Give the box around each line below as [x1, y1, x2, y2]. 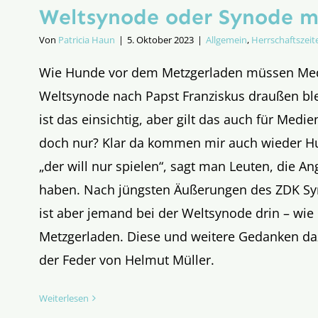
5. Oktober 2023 [127, 33, 194, 46]
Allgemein [206, 33, 247, 46]
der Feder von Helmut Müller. [39, 251, 214, 268]
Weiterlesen [39, 291, 89, 305]
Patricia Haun [58, 33, 115, 46]
